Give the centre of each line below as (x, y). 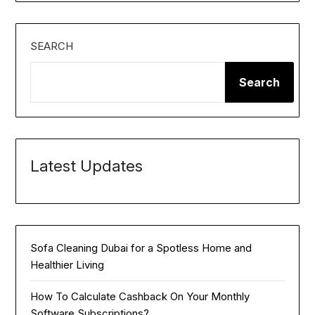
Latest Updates (87, 165)
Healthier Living (67, 264)
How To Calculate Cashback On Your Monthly (140, 296)
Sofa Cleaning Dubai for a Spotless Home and (141, 247)
